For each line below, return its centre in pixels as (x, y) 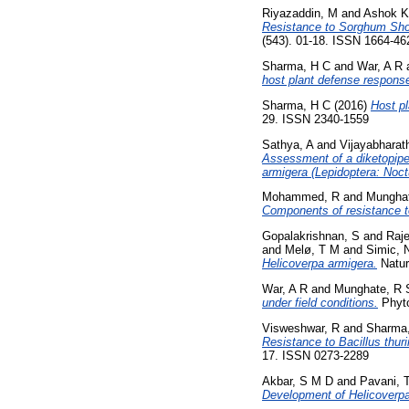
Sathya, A (288, 144)
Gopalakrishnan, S (311, 236)
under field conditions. (320, 303)
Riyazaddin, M (300, 14)
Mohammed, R (301, 197)
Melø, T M (312, 250)
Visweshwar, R (301, 328)
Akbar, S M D (298, 381)
